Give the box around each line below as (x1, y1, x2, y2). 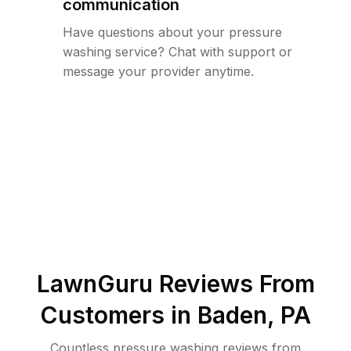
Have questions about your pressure (63, 24, 282, 40)
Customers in (40, 301, 197, 329)
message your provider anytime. (63, 63, 254, 79)
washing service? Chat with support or (63, 44, 292, 60)
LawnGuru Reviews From (36, 270, 315, 298)
